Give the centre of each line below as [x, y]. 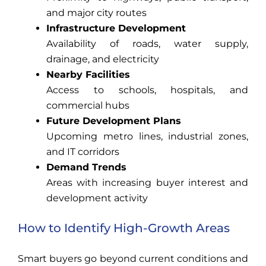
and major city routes [96, 13]
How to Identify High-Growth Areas [124, 228]
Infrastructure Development [116, 28]
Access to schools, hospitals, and [147, 90]
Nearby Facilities [88, 75]
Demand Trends [86, 167]
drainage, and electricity [103, 59]
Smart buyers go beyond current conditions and [133, 259]
